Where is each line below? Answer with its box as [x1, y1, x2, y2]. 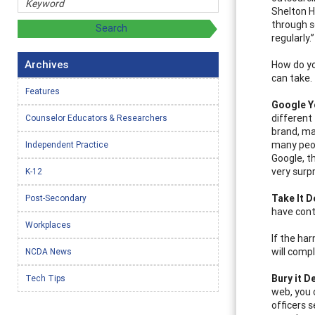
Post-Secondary [25, 192, 86, 203]
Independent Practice [25, 139, 108, 150]
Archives [25, 57, 68, 71]
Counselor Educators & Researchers [25, 112, 167, 123]
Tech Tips [25, 272, 65, 283]
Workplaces [25, 219, 71, 230]
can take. [271, 71, 312, 84]
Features [25, 85, 60, 96]
